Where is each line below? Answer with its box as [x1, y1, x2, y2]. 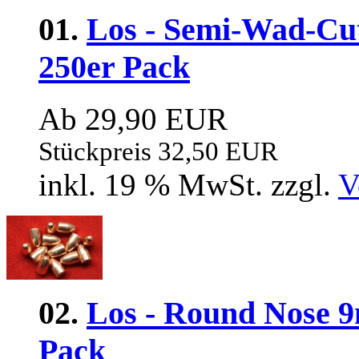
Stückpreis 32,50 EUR [38, 136, 278, 166]
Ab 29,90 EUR [38, 101, 228, 136]
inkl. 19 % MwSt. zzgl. [38, 167, 338, 202]
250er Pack [38, 48, 190, 85]
